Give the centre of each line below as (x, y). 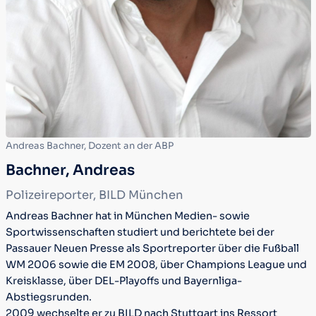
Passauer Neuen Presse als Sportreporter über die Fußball (152, 249)
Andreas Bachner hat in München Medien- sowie (127, 216)
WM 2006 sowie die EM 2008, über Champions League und (156, 265)
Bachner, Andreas (70, 170)
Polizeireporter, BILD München (94, 195)
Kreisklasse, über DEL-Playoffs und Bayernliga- (123, 281)
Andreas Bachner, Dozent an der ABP (89, 146)
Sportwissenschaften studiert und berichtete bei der (140, 232)
